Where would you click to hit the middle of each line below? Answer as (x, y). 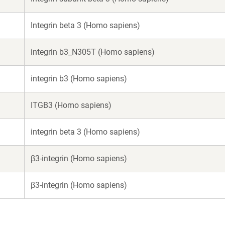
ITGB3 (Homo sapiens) (71, 105)
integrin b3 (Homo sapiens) (79, 79)
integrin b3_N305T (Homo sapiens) (93, 52)
